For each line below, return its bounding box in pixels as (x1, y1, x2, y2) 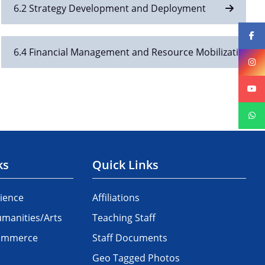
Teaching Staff (92, 211, 156, 224)
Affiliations (92, 190, 140, 204)
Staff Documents (92, 231, 168, 244)
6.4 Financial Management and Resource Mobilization (14, 45, 250, 59)
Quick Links (92, 156, 159, 173)
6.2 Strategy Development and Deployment (14, 1, 206, 15)
